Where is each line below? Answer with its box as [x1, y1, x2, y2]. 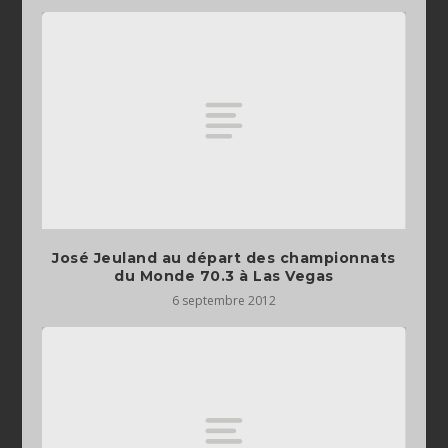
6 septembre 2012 [172, 292, 276, 310]
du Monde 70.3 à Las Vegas [114, 267, 334, 286]
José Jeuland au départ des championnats [52, 249, 396, 268]
